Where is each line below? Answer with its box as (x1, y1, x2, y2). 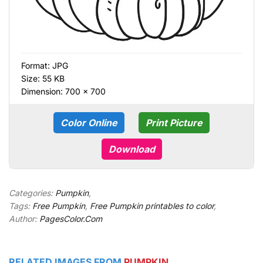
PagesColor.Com (39, 214, 102, 224)
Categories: (9, 188, 55, 198)
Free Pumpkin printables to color (90, 201, 214, 211)
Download (108, 143, 155, 156)
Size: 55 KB (21, 73, 65, 84)
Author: (9, 214, 39, 224)
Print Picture (146, 117, 203, 129)
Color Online (60, 117, 117, 129)
